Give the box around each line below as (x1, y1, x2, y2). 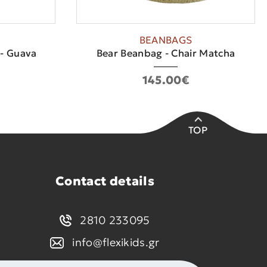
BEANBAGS (139, 34, 193, 47)
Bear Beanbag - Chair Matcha (96, 47, 235, 60)
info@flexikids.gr (72, 235, 160, 250)
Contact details (55, 173, 154, 190)
